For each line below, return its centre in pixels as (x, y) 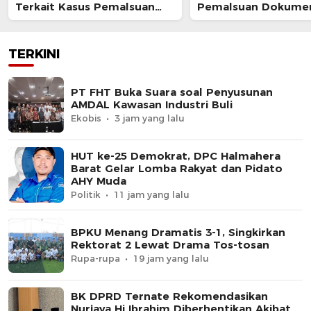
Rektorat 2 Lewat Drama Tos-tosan (170, 244)
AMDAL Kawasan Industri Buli (152, 104)
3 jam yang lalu (150, 118)
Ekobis (86, 118)
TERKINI (34, 54)
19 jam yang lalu (171, 258)
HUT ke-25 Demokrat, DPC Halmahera (176, 155)
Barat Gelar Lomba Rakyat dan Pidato (177, 168)
